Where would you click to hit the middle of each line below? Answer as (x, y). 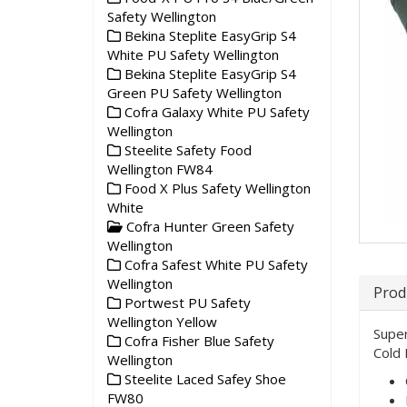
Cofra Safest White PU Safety (214, 264)
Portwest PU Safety (186, 303)
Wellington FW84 (160, 169)
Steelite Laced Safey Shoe (203, 379)
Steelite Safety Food (186, 150)
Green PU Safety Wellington (194, 93)
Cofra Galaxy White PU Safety (215, 112)
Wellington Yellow (162, 322)
